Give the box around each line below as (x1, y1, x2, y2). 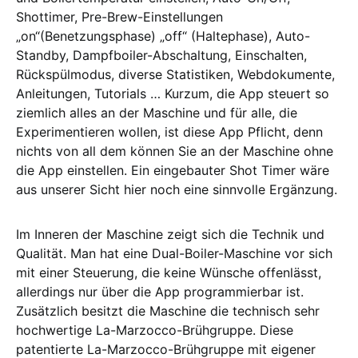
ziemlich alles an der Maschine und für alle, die (16, 104, 297, 121)
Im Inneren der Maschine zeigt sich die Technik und (16, 225, 324, 242)
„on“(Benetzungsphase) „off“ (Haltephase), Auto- (16, 27, 310, 44)
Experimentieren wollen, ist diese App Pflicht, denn (16, 123, 323, 140)
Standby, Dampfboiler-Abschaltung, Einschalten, (16, 46, 307, 63)
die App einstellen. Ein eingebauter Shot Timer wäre (16, 161, 329, 178)
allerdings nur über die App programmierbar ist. (16, 283, 304, 300)
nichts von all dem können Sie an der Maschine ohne (16, 142, 333, 159)
